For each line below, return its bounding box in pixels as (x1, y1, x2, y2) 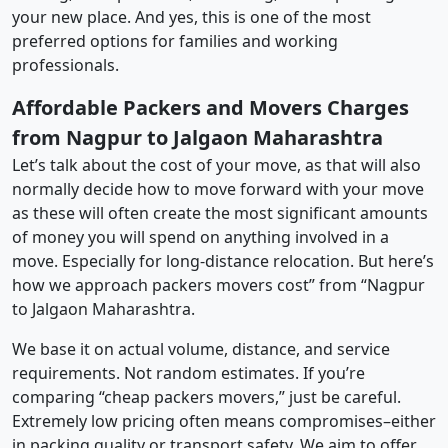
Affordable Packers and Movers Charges (12, 93, 409, 121)
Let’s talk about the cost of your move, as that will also (12, 153, 421, 176)
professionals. (12, 53, 119, 76)
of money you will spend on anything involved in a (12, 225, 389, 248)
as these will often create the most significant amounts (12, 201, 428, 224)
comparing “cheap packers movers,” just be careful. (12, 385, 401, 408)
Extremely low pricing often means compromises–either (12, 409, 436, 432)
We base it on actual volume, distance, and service (12, 337, 390, 360)
